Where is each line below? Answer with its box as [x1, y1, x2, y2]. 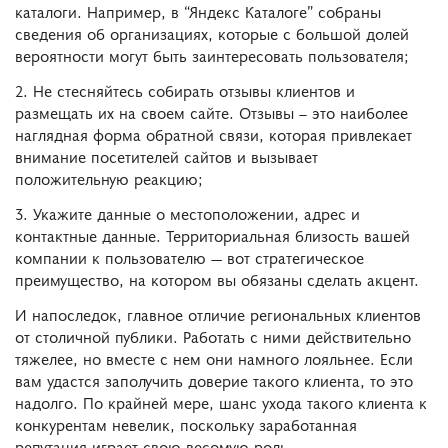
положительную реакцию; [15, 167, 203, 190]
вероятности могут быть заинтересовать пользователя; [15, 44, 409, 67]
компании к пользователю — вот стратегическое [15, 246, 364, 269]
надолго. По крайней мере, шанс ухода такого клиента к [15, 390, 427, 413]
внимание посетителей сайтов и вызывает [15, 145, 318, 168]
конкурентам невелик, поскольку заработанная [15, 412, 357, 435]
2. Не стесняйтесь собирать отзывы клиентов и [15, 79, 355, 102]
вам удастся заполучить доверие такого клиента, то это [15, 368, 413, 391]
